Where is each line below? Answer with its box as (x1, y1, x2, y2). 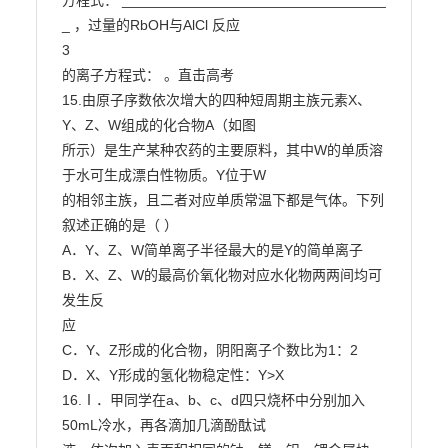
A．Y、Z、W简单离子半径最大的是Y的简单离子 (61, 242, 363, 258)
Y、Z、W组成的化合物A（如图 (61, 117, 256, 133)
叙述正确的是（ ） (61, 217, 178, 233)
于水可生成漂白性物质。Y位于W (61, 167, 266, 183)
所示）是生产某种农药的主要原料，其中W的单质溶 (61, 142, 383, 158)
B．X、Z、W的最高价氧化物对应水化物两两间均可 (61, 267, 382, 283)
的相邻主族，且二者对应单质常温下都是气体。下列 (61, 192, 384, 208)
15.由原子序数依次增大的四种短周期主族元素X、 (61, 92, 371, 108)
